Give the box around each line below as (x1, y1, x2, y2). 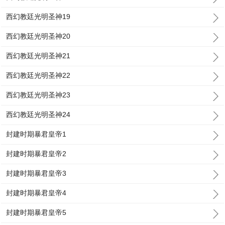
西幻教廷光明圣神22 (6, 71, 71, 79)
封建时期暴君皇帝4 (6, 189, 67, 197)
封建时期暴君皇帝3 (6, 169, 67, 177)
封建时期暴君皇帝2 (6, 150, 67, 158)
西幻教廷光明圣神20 (6, 32, 71, 40)
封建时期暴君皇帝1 (6, 130, 67, 138)
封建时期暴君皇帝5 (6, 208, 67, 216)
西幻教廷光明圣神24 (6, 110, 71, 119)
